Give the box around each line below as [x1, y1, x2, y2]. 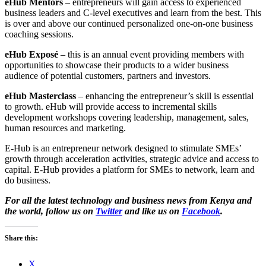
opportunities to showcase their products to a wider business [5, 59, 229, 70]
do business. [5, 175, 50, 185]
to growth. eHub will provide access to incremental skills [5, 101, 217, 112]
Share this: [5, 233, 38, 242]
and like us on [122, 205, 182, 216]
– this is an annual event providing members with [58, 49, 244, 59]
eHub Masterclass [5, 90, 76, 101]
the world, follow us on [5, 205, 96, 216]
